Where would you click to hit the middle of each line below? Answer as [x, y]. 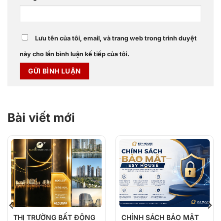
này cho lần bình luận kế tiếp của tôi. [74, 54]
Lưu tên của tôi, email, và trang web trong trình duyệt [116, 38]
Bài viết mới [41, 117]
